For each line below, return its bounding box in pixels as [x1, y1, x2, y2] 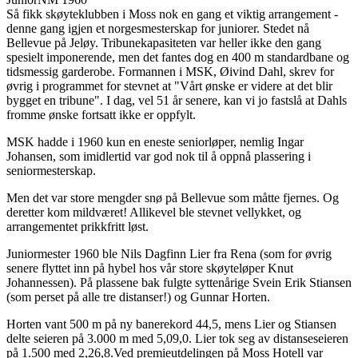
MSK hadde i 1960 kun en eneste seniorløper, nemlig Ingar [6, 135, 304, 149]
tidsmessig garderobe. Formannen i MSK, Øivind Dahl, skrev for [6, 65, 334, 79]
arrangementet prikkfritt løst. [6, 220, 149, 234]
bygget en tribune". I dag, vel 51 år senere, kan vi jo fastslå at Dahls [6, 93, 347, 108]
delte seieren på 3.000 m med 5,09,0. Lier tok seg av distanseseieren [6, 332, 348, 346]
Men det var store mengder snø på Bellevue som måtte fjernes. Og [6, 191, 339, 205]
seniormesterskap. [6, 164, 96, 178]
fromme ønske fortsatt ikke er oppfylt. [6, 108, 196, 122]
